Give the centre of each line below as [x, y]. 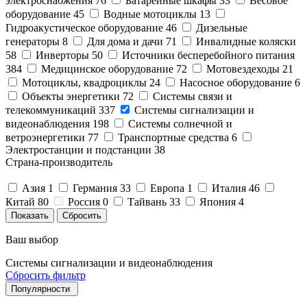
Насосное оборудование [236, 82]
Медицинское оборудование [107, 69]
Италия [229, 188]
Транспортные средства [173, 137]
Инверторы [62, 55]
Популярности [40, 288]
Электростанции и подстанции [78, 149]
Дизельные [222, 27]
